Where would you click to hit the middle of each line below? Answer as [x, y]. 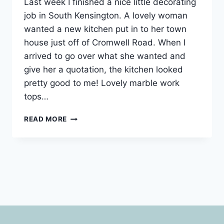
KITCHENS [85, 117]
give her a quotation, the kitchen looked [103, 70]
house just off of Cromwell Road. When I [105, 43]
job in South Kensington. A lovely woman [106, 16]
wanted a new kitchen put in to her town [105, 29]
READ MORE [46, 119]
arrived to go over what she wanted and [105, 56]
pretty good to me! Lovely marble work [102, 83]
